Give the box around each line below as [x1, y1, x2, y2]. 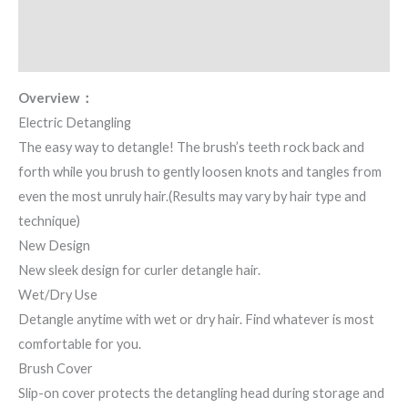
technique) [18, 213, 80, 229]
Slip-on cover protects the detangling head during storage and [18, 385, 384, 402]
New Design [18, 238, 90, 254]
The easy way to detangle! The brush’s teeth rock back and [18, 139, 364, 156]
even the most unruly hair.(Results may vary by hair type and [18, 189, 366, 205]
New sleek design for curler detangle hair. [18, 262, 260, 279]
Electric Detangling [18, 115, 131, 131]
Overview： [18, 90, 94, 107]
